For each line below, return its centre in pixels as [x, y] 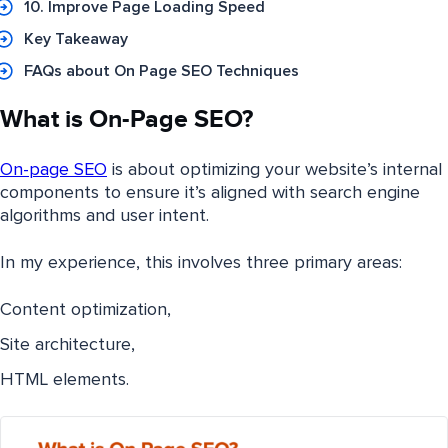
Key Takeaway [76, 39]
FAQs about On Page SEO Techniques [161, 71]
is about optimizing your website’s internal [274, 170]
